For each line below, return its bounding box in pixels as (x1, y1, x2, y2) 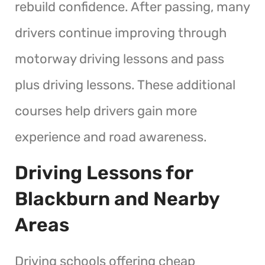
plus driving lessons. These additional (15, 76, 235, 93)
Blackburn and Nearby (15, 187, 219, 210)
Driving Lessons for (15, 161, 193, 184)
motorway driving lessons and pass (15, 50, 224, 67)
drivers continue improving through (15, 24, 227, 41)
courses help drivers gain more (15, 102, 197, 119)
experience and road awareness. (15, 128, 207, 145)
